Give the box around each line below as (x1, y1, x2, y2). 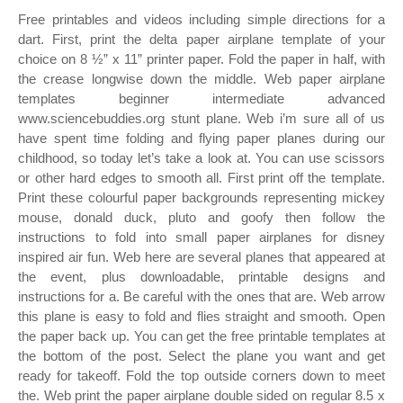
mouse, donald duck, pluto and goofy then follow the (18, 210, 385, 225)
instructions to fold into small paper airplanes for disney (18, 229, 385, 245)
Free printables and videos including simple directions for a (18, 12, 385, 27)
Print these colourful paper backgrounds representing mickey (18, 190, 385, 205)
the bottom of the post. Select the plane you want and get (18, 348, 385, 363)
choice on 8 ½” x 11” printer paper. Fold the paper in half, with (18, 51, 385, 67)
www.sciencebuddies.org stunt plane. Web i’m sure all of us (18, 111, 385, 126)
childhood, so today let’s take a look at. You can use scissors (18, 150, 385, 166)
